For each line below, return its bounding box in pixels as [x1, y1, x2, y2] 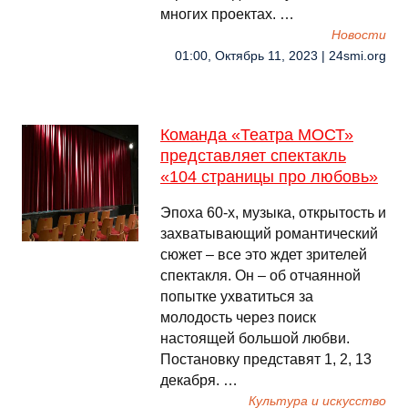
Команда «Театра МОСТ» [160, 126, 353, 144]
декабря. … [160, 372, 238, 388]
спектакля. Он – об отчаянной [160, 268, 361, 283]
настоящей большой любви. [160, 331, 350, 346]
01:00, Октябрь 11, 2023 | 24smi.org [175, 49, 386, 63]
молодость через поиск [160, 310, 316, 325]
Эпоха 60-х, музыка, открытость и [160, 205, 386, 220]
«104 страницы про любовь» [160, 168, 378, 186]
